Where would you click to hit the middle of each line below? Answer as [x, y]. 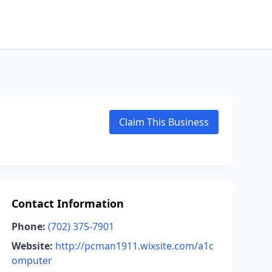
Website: [32, 246]
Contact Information [67, 203]
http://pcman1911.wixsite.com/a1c [134, 246]
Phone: [28, 226]
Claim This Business [164, 122]
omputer [32, 260]
